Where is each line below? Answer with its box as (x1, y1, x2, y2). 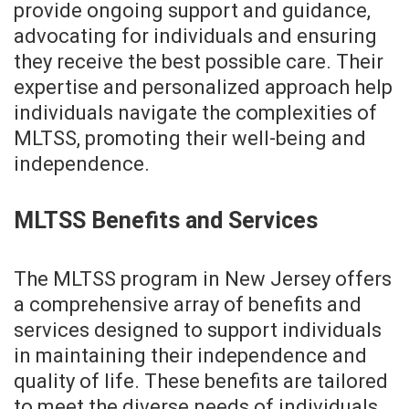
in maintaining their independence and (14, 344, 367, 368)
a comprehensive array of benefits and (14, 293, 362, 317)
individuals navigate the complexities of (14, 101, 377, 125)
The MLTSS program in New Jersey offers (14, 267, 392, 291)
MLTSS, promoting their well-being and (14, 127, 366, 151)
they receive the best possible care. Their (14, 50, 383, 74)
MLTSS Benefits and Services (14, 207, 318, 235)
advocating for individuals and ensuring (14, 25, 377, 48)
